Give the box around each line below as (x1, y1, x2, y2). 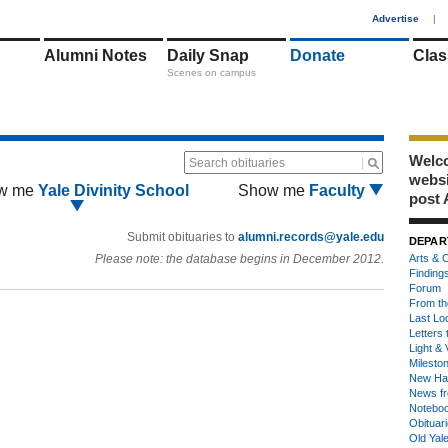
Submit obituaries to (127, 230, 238, 244)
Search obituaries (189, 156, 285, 170)
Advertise (372, 13, 419, 24)
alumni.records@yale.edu (238, 230, 384, 244)
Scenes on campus (167, 67, 256, 78)
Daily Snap (167, 47, 249, 64)
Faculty (309, 182, 369, 199)
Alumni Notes (44, 47, 147, 64)
